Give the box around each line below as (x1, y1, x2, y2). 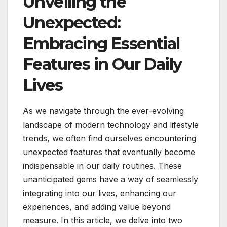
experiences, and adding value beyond (23, 201, 171, 212)
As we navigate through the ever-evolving (23, 105, 184, 116)
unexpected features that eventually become (23, 146, 195, 157)
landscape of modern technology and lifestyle (23, 119, 199, 130)
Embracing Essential (23, 33, 180, 53)
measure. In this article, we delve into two (23, 215, 182, 225)
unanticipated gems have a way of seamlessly (23, 174, 198, 184)
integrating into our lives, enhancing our (23, 187, 176, 198)
